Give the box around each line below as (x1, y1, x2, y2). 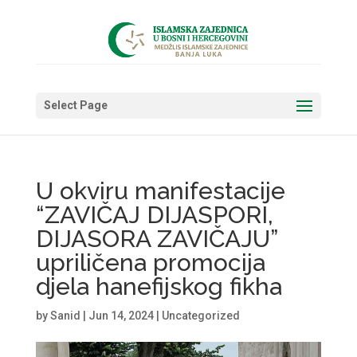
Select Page (43, 99, 108, 112)
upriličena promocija (35, 249, 265, 277)
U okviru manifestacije (35, 177, 285, 205)
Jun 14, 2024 (88, 309, 154, 322)
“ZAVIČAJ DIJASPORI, (35, 201, 273, 229)
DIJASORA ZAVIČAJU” (35, 225, 277, 253)
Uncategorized (161, 309, 240, 322)
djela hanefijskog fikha (35, 273, 282, 300)
